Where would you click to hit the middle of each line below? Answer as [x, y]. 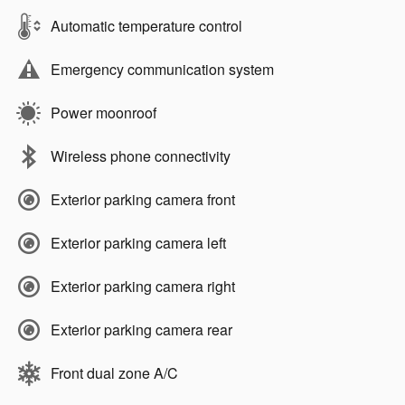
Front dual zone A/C [114, 373]
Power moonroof [104, 113]
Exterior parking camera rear [141, 330]
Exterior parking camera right [143, 287]
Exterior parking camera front [143, 200]
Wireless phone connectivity [141, 156]
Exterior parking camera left [138, 243]
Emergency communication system [162, 70]
